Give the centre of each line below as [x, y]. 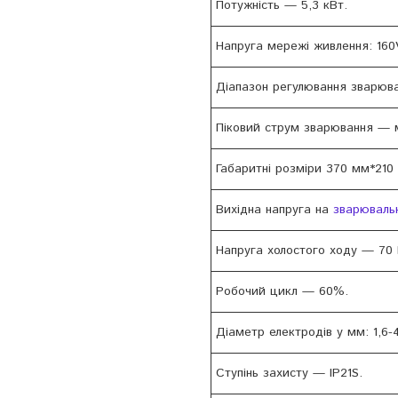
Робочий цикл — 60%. [282, 292]
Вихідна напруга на [275, 210]
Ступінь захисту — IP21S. [289, 374]
